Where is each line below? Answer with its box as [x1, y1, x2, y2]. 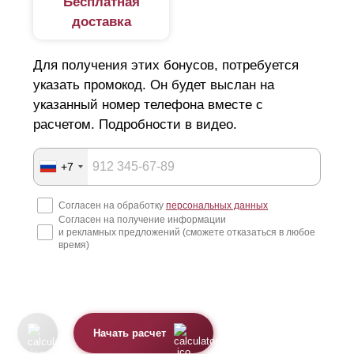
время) [58, 239, 89, 251]
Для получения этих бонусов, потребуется [33, 58, 299, 73]
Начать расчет [93, 327, 167, 339]
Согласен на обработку [58, 200, 166, 212]
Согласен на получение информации [58, 214, 226, 226]
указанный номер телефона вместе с [33, 97, 263, 113]
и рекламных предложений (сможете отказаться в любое [58, 227, 315, 239]
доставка [71, 14, 131, 30]
